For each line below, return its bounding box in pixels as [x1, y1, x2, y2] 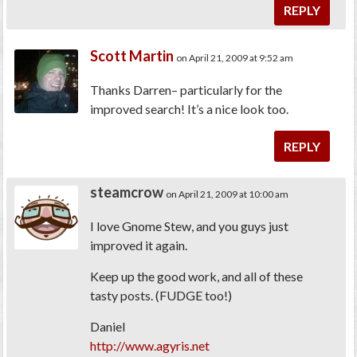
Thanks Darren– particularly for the [90, 81, 283, 97]
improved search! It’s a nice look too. [90, 100, 289, 116]
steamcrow [90, 182, 164, 201]
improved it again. [90, 237, 188, 253]
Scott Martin [90, 46, 175, 65]
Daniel [90, 318, 126, 334]
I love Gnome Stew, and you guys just [90, 218, 289, 233]
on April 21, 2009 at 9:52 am [176, 51, 294, 64]
